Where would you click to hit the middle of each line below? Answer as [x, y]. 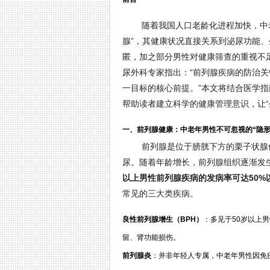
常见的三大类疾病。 [160, 193]
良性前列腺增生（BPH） [162, 219]
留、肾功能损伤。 [151, 237]
